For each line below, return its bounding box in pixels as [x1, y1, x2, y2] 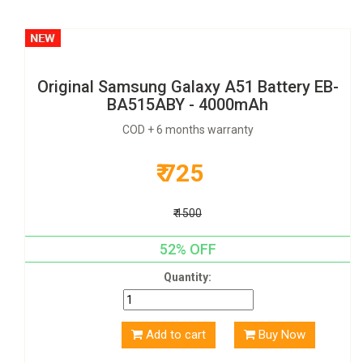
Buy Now [258, 327, 305, 342]
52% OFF [159, 241, 216, 258]
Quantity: [164, 271, 211, 284]
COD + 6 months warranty [122, 123, 254, 136]
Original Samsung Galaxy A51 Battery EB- [36, 77, 339, 96]
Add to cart [145, 327, 206, 342]
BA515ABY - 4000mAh [107, 95, 268, 114]
